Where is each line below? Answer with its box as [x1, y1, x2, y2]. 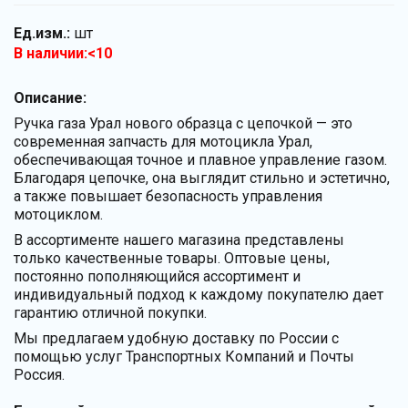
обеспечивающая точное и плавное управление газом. [14, 150, 387, 168]
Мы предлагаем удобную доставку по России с [14, 329, 339, 347]
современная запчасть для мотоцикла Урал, [14, 132, 312, 150]
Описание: [14, 88, 87, 107]
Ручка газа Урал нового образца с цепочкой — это [14, 114, 352, 132]
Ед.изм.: [14, 24, 70, 42]
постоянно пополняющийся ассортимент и [14, 267, 301, 285]
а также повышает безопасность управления [14, 187, 322, 205]
